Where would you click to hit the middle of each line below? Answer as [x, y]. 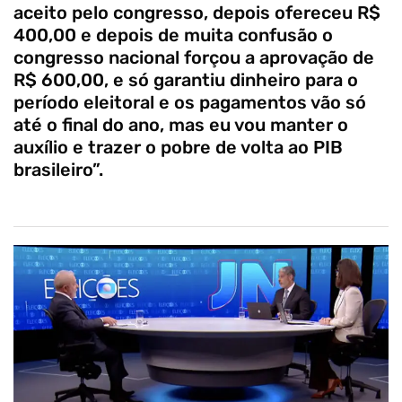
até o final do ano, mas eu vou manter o [181, 124]
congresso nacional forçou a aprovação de [194, 57]
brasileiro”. [58, 169]
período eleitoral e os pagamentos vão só [190, 102]
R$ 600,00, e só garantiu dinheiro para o [186, 79]
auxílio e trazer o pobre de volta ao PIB [178, 147]
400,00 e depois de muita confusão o [173, 35]
